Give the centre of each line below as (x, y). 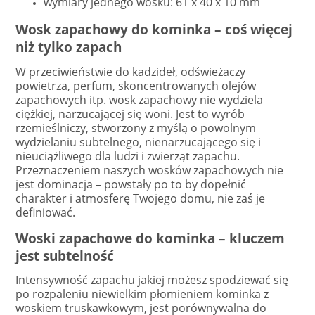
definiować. (45, 212)
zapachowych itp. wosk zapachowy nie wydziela (139, 99)
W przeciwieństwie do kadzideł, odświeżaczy (130, 71)
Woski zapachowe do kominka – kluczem (150, 238)
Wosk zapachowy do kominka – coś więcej (154, 30)
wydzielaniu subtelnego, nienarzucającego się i (138, 142)
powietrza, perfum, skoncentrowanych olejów (136, 85)
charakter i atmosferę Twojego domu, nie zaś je (140, 198)
